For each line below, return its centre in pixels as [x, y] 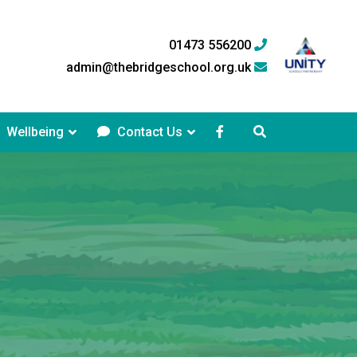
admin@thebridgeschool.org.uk [160, 67]
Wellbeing [33, 132]
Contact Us [148, 132]
